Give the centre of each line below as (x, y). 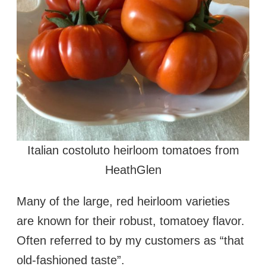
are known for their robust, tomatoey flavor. (131, 221)
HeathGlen (133, 170)
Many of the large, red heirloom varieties (123, 201)
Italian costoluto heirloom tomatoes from (133, 150)
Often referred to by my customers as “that (130, 240)
